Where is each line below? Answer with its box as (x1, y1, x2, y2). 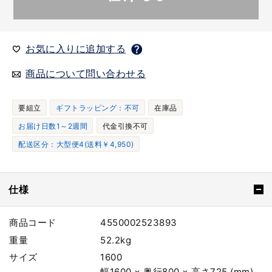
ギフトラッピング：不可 (56, 103, 140, 112)
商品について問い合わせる (25, 67, 146, 80)
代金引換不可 (102, 121, 148, 131)
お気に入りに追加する (25, 42, 126, 55)
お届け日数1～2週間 (18, 121, 87, 131)
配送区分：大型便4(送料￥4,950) (18, 139, 134, 149)
